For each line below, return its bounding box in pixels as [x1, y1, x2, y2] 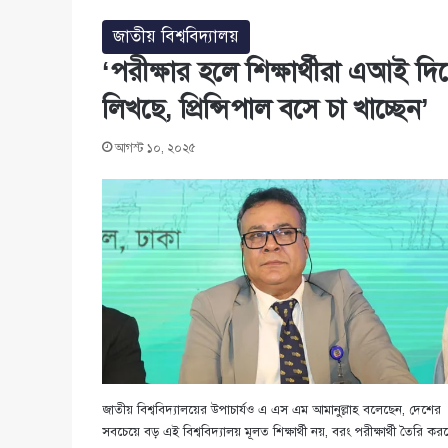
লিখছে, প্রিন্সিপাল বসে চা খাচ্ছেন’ [102, 92, 429, 127]
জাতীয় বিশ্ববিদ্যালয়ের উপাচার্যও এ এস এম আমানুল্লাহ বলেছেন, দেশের [102, 401, 441, 418]
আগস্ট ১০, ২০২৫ [115, 141, 196, 156]
